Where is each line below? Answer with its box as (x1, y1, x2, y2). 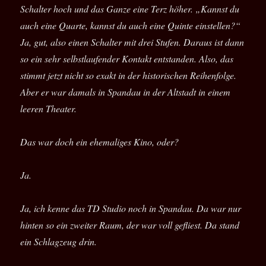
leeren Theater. (20, 102, 77, 115)
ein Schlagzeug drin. (20, 235, 97, 248)
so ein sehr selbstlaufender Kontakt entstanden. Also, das (20, 52, 234, 65)
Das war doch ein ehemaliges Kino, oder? (20, 135, 179, 148)
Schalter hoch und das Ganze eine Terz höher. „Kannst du (20, 2, 240, 15)
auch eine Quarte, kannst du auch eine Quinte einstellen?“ (20, 19, 241, 32)
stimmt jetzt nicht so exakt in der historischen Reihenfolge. (20, 69, 237, 82)
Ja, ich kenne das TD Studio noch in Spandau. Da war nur (20, 202, 242, 215)
